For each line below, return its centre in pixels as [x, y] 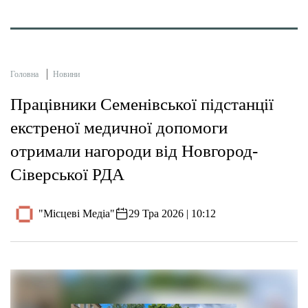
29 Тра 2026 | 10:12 [173, 214]
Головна [24, 74]
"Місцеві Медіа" [77, 214]
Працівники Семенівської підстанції [142, 104]
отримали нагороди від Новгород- [134, 151]
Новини [66, 74]
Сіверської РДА [67, 174]
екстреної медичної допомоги [119, 127]
